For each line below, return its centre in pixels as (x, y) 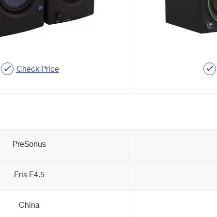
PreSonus (29, 145)
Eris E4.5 (29, 175)
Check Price (38, 70)
